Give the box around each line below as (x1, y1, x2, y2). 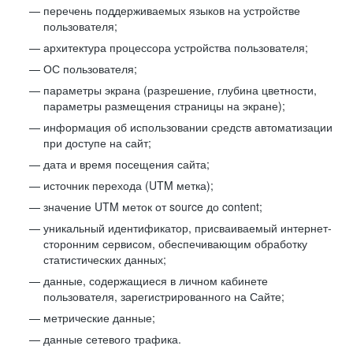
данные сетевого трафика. (43, 331, 181, 347)
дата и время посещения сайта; (43, 156, 210, 172)
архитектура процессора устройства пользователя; (43, 39, 308, 55)
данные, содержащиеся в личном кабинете (43, 273, 268, 288)
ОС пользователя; (43, 61, 137, 76)
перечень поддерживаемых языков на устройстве (43, 2, 300, 18)
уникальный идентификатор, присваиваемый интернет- (43, 220, 332, 236)
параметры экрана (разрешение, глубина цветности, (43, 82, 317, 98)
